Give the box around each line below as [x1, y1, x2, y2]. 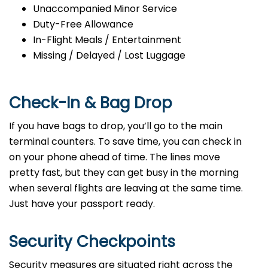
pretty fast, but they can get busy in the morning [9, 166, 239, 180]
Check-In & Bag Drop [9, 92, 172, 114]
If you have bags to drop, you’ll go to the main [9, 119, 223, 133]
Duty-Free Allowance [33, 17, 133, 32]
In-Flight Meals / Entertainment [33, 33, 181, 47]
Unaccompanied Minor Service [33, 2, 177, 16]
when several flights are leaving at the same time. [9, 181, 243, 196]
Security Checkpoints [9, 231, 175, 253]
